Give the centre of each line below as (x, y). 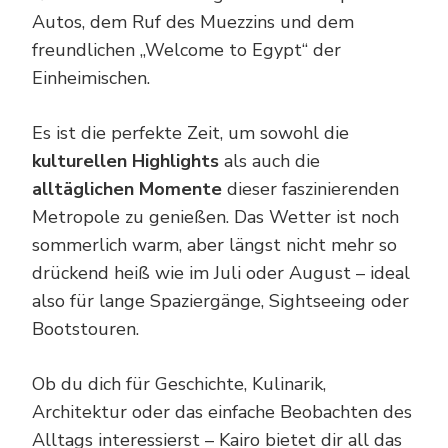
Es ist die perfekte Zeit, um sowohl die (190, 132)
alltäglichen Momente (127, 188)
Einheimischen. (91, 77)
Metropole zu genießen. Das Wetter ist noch (215, 216)
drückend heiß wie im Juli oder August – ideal (221, 272)
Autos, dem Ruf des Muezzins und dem (193, 21)
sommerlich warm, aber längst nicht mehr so (214, 244)
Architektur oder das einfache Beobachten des (222, 411)
